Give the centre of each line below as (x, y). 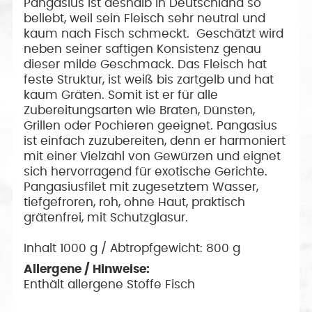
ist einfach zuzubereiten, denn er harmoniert (155, 141)
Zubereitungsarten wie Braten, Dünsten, (140, 111)
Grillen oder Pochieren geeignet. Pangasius (151, 126)
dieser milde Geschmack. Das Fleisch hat (146, 65)
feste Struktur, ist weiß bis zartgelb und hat (149, 80)
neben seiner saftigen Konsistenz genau (143, 49)
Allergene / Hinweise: (87, 270)
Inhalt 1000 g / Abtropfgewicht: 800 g (132, 249)
